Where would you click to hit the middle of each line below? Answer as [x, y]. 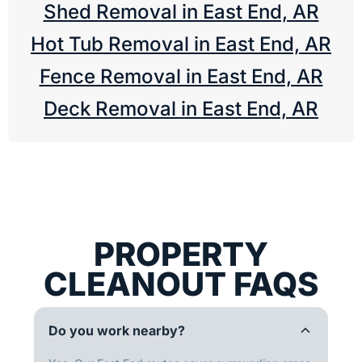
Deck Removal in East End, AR [181, 109]
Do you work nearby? [117, 331]
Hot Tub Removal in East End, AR [181, 44]
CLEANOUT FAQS [181, 284]
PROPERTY [181, 255]
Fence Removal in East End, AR [181, 77]
